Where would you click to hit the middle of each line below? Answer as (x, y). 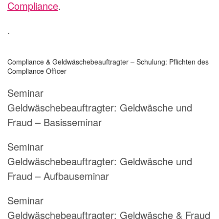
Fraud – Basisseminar (55, 122)
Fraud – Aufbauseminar (58, 176)
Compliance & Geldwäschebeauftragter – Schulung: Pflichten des (108, 62)
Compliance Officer (37, 71)
